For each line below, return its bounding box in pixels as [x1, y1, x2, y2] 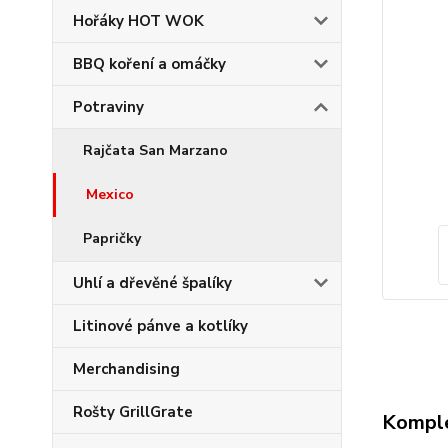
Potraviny [73, 97, 144, 117]
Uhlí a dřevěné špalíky [73, 273, 232, 293]
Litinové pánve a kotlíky [73, 316, 248, 336]
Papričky [83, 229, 141, 248]
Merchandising [73, 359, 180, 379]
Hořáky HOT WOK [73, 11, 204, 31]
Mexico [86, 185, 134, 204]
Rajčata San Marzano [83, 141, 228, 160]
